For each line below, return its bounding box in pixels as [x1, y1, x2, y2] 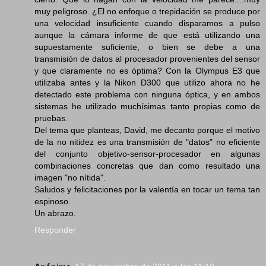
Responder [34, 224, 76, 235]
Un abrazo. [34, 208, 76, 218]
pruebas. [34, 113, 68, 123]
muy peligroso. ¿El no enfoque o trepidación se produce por [34, 6, 260, 16]
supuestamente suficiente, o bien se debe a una [34, 42, 260, 52]
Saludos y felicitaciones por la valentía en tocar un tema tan [34, 184, 260, 194]
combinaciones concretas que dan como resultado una [34, 160, 260, 170]
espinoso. [34, 196, 71, 206]
